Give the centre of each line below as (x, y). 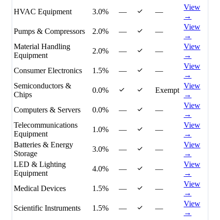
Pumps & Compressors (49, 31)
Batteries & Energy (43, 145)
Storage (26, 154)
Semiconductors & (42, 86)
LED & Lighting (40, 165)
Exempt (167, 90)
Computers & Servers (47, 110)
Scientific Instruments (47, 208)
